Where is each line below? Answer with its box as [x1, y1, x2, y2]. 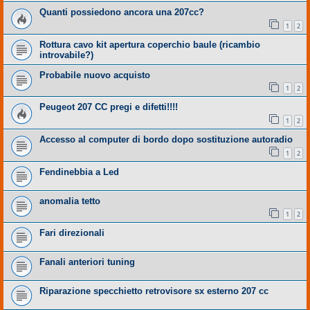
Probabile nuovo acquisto [39, 69, 150, 80]
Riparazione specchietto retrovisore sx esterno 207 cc [39, 286, 268, 297]
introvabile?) [39, 49, 93, 60]
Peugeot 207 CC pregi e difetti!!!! [39, 102, 178, 113]
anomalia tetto [39, 195, 100, 206]
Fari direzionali [39, 228, 104, 239]
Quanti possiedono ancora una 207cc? [39, 7, 204, 18]
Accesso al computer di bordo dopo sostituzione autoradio [39, 134, 293, 145]
